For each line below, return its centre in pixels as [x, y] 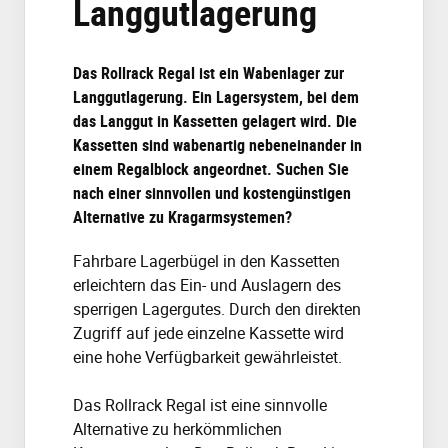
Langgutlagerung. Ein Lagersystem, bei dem [216, 97]
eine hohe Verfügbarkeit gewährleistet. [207, 357]
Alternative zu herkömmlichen [177, 429]
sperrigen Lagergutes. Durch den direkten [217, 309]
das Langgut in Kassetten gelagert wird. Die [215, 121]
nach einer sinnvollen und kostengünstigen [212, 193]
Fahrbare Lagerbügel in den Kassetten [206, 261]
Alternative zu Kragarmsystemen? [182, 217]
